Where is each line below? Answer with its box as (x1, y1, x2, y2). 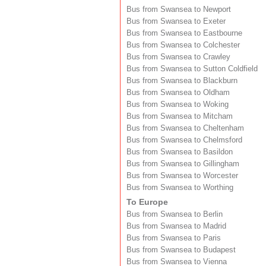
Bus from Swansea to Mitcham (126, 112, 233, 121)
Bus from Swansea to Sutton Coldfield (126, 64, 258, 73)
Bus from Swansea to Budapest (126, 245, 236, 254)
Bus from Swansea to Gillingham (126, 159, 239, 168)
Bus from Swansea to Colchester (126, 40, 240, 49)
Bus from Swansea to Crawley (126, 52, 230, 61)
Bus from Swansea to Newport (126, 5, 231, 14)
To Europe (126, 197, 168, 207)
